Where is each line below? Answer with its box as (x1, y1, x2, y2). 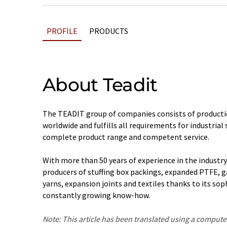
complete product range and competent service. (43, 132, 209, 142)
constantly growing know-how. (43, 190, 150, 200)
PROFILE (47, 26, 78, 36)
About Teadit (43, 73, 158, 96)
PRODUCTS (89, 26, 128, 36)
